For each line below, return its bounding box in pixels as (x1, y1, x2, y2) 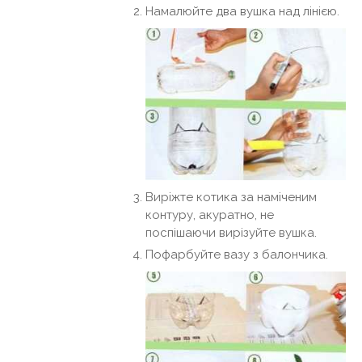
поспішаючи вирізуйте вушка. (145, 225, 317, 241)
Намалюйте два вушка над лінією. (145, 4, 339, 19)
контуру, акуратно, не (145, 208, 274, 223)
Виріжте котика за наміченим (145, 190, 317, 205)
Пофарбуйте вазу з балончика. (145, 247, 328, 263)
